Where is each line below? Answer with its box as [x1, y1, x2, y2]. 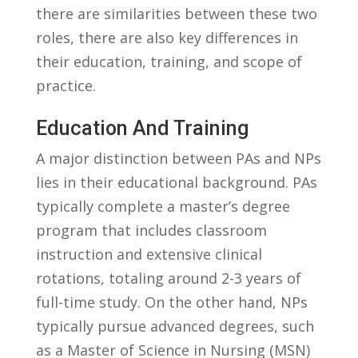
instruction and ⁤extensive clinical [35, 244, 262, 264]
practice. [35, 75, 96, 95]
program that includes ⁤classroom [35, 220, 267, 240]
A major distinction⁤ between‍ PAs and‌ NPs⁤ [35, 148, 321, 168]
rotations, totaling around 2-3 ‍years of [35, 268, 301, 288]
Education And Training [35, 116, 249, 140]
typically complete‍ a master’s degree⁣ [35, 196, 290, 216]
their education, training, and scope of [35, 51, 302, 71]
